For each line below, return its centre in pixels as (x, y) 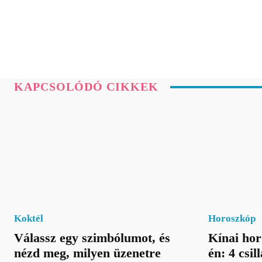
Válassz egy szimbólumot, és (92, 237)
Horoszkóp (232, 218)
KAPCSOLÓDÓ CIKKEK (86, 87)
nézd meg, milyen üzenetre (87, 253)
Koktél (29, 218)
